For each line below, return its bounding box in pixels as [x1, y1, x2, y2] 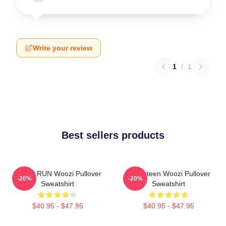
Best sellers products [62, 129, 164, 141]
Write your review [33, 43, 92, 52]
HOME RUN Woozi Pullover [14, 169, 101, 178]
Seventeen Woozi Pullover [127, 169, 210, 178]
